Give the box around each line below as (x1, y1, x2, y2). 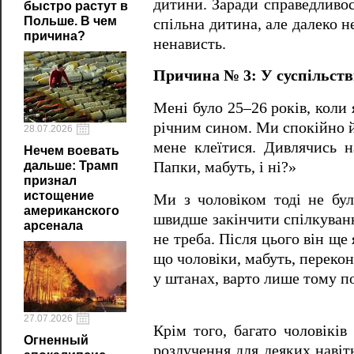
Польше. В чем (24, 14, 117, 28)
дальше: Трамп (24, 159, 119, 172)
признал (24, 174, 77, 187)
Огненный (24, 333, 88, 347)
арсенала (24, 219, 83, 232)
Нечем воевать (24, 144, 119, 157)
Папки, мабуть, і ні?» (153, 159, 296, 176)
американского (24, 204, 119, 217)
